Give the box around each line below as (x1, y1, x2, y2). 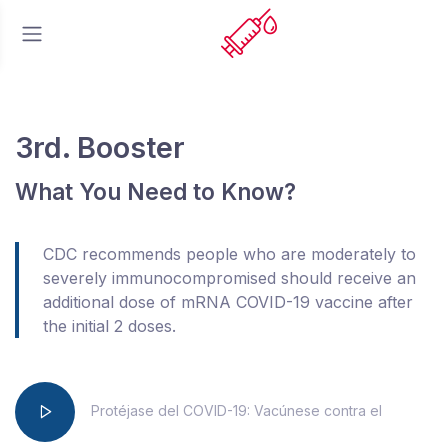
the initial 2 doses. (43, 316, 176, 336)
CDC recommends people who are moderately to (43, 244, 416, 264)
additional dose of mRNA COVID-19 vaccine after (43, 292, 413, 312)
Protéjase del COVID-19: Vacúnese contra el (91, 402, 382, 420)
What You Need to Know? (15, 178, 296, 205)
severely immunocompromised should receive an (43, 268, 416, 288)
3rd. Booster (15, 130, 185, 165)
